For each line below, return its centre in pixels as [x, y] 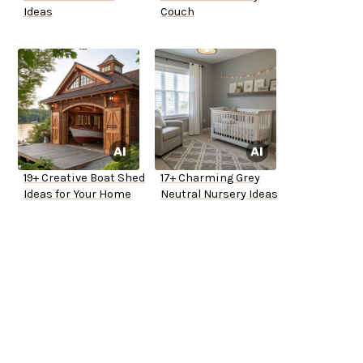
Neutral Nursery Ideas [219, 194]
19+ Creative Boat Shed [84, 178]
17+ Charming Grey [210, 178]
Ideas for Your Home [77, 194]
